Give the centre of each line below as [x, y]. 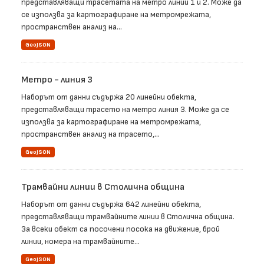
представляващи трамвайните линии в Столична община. [128, 217]
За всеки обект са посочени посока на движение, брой [121, 229]
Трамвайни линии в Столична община [103, 187]
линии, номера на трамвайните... [80, 242]
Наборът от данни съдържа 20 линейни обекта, [109, 97]
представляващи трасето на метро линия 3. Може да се [125, 110]
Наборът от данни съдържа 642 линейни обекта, [111, 204]
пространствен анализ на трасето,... [90, 134]
